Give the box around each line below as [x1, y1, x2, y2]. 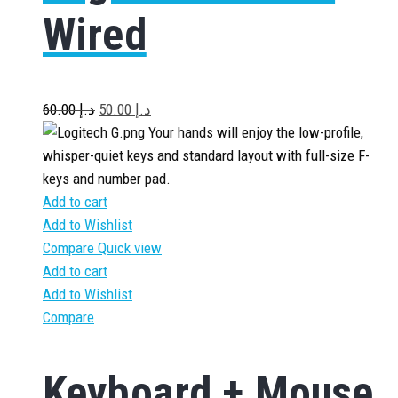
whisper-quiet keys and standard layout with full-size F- [43, 147, 370, 164]
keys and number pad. [43, 170, 171, 187]
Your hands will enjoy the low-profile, [145, 123, 363, 141]
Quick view [98, 239, 162, 257]
